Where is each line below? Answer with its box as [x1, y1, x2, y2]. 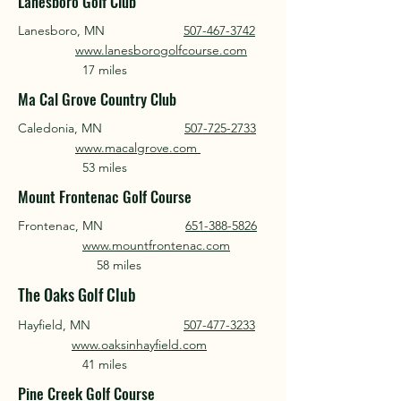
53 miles [18, 159, 134, 175]
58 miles [18, 257, 149, 273]
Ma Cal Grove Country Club [18, 88, 176, 110]
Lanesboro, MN [18, 22, 183, 38]
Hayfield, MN [18, 317, 183, 333]
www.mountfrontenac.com [82, 237, 230, 253]
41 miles [18, 356, 134, 372]
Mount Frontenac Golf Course [18, 185, 192, 208]
